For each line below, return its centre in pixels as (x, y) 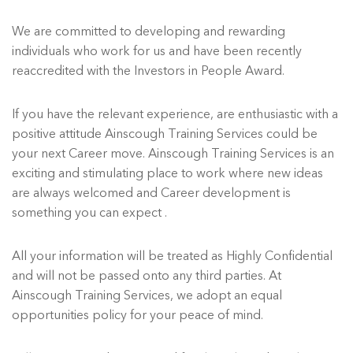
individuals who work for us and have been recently (157, 51)
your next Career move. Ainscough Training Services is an (173, 153)
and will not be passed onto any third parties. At (147, 275)
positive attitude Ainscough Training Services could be (165, 134)
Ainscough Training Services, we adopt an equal (147, 295)
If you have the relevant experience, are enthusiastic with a (175, 114)
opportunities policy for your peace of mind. (137, 315)
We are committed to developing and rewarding (149, 31)
